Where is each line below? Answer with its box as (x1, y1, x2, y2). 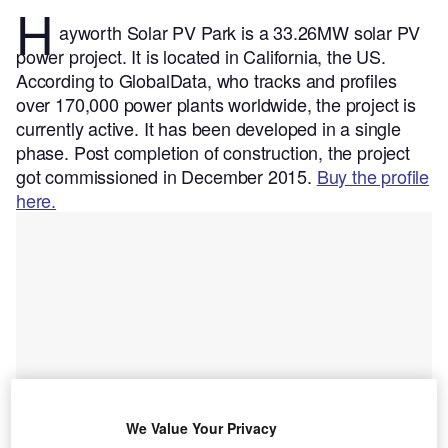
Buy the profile (316, 163, 430, 190)
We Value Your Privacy (125, 418, 277, 439)
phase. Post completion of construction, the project (16, 139, 410, 166)
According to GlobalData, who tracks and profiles (16, 67, 397, 94)
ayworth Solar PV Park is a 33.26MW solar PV (59, 19, 421, 46)
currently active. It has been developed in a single (16, 115, 401, 142)
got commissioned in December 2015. (16, 163, 317, 190)
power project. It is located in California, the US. (16, 43, 386, 70)
